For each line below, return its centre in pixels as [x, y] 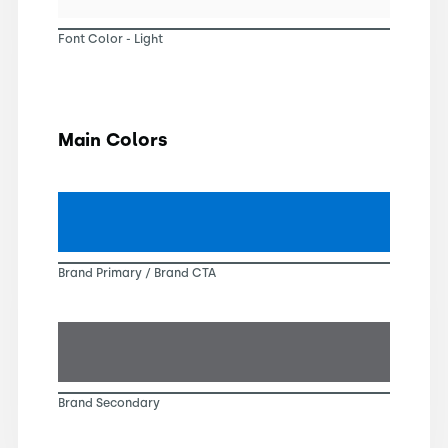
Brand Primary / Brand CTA [136, 272]
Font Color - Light [110, 38]
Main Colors [112, 139]
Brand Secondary [108, 402]
